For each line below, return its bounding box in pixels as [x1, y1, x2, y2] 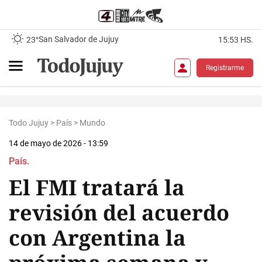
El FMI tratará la [9, 173, 185, 202]
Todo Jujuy [9, 118, 49, 127]
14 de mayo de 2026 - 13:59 [9, 139, 108, 148]
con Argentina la [9, 223, 186, 252]
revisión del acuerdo [9, 198, 229, 227]
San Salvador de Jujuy [39, 35, 119, 44]
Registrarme [206, 63, 244, 72]
